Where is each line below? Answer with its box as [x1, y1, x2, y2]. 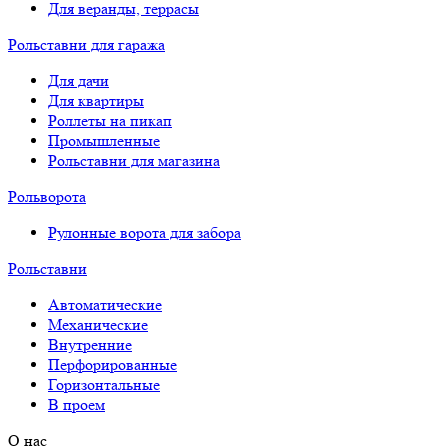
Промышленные [48, 131, 160, 150]
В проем [48, 395, 105, 414]
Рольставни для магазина [48, 151, 220, 170]
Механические [48, 315, 148, 334]
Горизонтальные [48, 375, 160, 394]
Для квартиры [48, 91, 144, 110]
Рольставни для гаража [8, 35, 165, 54]
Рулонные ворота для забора [48, 223, 241, 242]
